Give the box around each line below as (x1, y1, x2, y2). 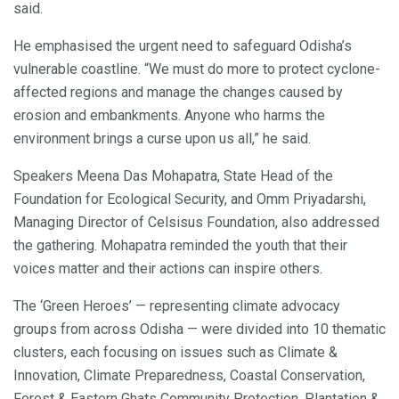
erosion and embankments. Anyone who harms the (13, 107, 325, 125)
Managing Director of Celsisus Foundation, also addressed (13, 214, 379, 232)
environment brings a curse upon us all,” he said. (13, 130, 311, 148)
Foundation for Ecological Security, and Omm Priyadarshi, (13, 191, 366, 208)
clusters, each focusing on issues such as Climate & (13, 344, 338, 362)
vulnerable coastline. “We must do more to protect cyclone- (13, 61, 380, 78)
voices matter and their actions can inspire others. (13, 260, 322, 278)
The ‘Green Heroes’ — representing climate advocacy (13, 297, 340, 315)
